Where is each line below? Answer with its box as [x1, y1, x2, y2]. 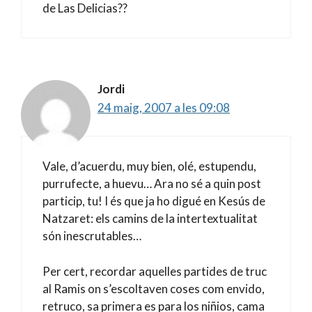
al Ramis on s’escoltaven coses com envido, [42, 281, 265, 296]
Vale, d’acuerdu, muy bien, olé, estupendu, [42, 159, 256, 173]
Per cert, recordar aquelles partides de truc [42, 263, 267, 279]
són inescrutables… [42, 228, 141, 243]
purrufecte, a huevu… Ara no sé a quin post [42, 176, 261, 191]
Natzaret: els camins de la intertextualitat [42, 211, 258, 226]
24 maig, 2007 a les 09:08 [97, 100, 230, 115]
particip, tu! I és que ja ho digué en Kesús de [42, 194, 265, 208]
